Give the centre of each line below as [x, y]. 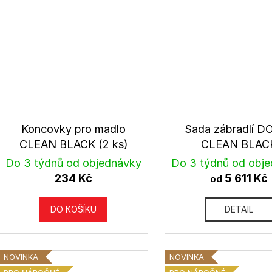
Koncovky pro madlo [74, 129]
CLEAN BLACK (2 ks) [73, 144]
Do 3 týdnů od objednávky [74, 163]
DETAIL [239, 209]
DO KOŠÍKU [74, 209]
